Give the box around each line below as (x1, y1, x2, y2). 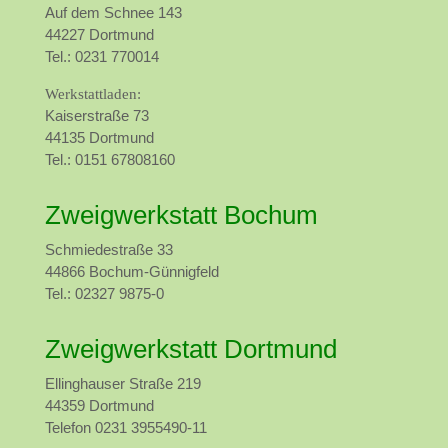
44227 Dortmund (44, 26, 154, 43)
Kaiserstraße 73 (44, 107, 149, 124)
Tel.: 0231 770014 (44, 48, 159, 65)
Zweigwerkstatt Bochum (44, 200, 318, 230)
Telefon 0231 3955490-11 (44, 419, 207, 436)
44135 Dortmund (44, 129, 154, 146)
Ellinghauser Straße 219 (44, 375, 201, 392)
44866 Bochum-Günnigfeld (44, 263, 219, 280)
